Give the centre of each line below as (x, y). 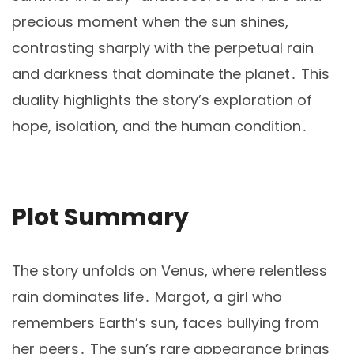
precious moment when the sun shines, (150, 22)
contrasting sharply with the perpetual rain (163, 48)
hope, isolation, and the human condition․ (160, 126)
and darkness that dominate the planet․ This (171, 74)
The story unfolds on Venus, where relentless (169, 271)
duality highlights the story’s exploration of (162, 100)
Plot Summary (100, 218)
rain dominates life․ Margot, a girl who (147, 297)
